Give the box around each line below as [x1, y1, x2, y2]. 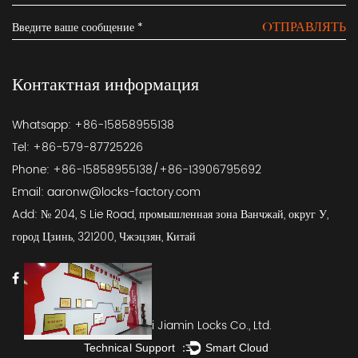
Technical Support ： [84, 340, 189, 354]
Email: [12, 182, 47, 201]
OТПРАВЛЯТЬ [262, 19, 346, 34]
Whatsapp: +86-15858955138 [12, 115, 174, 134]
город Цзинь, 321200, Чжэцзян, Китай [12, 227, 196, 246]
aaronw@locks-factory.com [47, 182, 201, 201]
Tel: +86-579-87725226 [12, 137, 143, 157]
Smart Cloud [205, 340, 268, 354]
